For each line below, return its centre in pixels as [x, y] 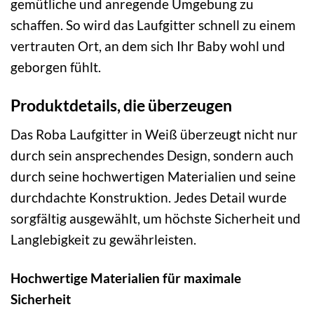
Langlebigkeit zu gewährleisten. [103, 239]
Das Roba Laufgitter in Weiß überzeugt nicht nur [154, 134]
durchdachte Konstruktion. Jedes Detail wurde [149, 197]
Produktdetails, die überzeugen [121, 105]
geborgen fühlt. [56, 67]
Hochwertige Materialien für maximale [126, 278]
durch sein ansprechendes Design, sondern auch [152, 155]
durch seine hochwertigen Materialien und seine [153, 176]
